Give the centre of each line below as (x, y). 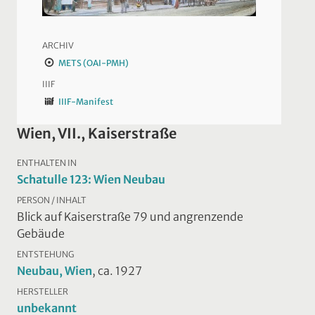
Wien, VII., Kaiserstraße (97, 134)
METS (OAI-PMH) (93, 63)
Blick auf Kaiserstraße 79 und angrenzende (130, 217)
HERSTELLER (43, 292)
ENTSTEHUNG (45, 255)
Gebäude (41, 234)
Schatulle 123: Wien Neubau (91, 180)
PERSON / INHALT (52, 200)
